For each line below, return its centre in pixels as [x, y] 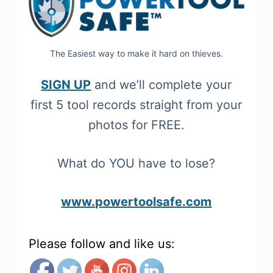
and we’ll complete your [161, 85]
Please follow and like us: [101, 244]
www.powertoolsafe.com [136, 202]
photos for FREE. [136, 125]
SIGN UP [66, 85]
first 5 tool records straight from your [136, 105]
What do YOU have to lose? [136, 164]
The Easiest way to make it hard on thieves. [136, 54]
